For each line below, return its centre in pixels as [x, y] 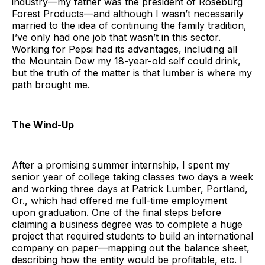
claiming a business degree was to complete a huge [127, 224]
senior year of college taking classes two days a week [132, 177]
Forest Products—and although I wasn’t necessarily [128, 13]
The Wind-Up [43, 125]
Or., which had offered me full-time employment [119, 200]
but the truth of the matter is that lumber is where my [132, 72]
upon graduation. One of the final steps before [117, 212]
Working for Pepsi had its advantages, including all [125, 49]
